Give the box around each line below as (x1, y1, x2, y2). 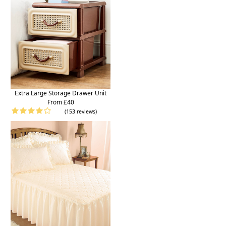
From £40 (47, 98, 74, 107)
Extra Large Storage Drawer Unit (15, 89, 106, 98)
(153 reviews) (65, 108, 97, 116)
